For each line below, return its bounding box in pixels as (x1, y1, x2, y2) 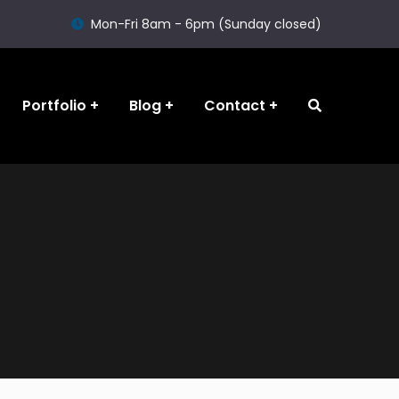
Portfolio (22, 95, 86, 116)
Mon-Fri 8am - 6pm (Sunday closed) (91, 15, 322, 33)
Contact (204, 95, 265, 116)
